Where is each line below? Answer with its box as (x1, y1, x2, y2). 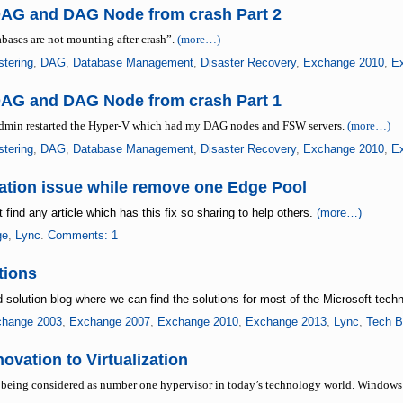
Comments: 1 (47, 228, 118, 242)
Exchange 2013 (245, 315, 327, 328)
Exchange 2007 (68, 315, 150, 328)
